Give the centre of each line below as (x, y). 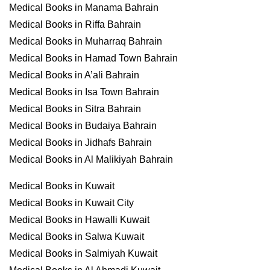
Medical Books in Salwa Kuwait (77, 237)
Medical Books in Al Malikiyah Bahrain (91, 159)
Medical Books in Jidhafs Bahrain (80, 143)
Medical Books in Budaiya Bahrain (83, 126)
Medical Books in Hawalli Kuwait (79, 220)
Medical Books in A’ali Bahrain (74, 75)
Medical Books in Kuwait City (71, 203)
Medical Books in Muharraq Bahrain (86, 41)
